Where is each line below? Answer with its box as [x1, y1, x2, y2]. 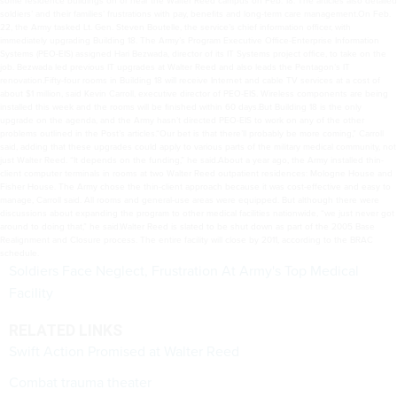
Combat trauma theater [9, 371, 152, 392]
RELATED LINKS [9, 321, 122, 339]
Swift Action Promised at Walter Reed [9, 340, 239, 361]
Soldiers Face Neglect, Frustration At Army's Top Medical [9, 260, 359, 280]
